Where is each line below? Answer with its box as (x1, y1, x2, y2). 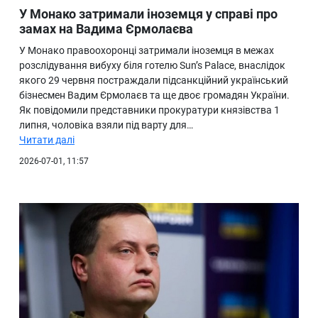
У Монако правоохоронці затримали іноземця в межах (19, 45, 274, 57)
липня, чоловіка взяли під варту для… (19, 119, 193, 131)
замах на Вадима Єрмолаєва (19, 21, 193, 37)
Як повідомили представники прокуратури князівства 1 (19, 104, 280, 116)
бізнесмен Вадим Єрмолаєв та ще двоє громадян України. (19, 89, 290, 102)
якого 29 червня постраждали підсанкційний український (19, 75, 288, 87)
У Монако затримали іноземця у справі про (19, 6, 278, 22)
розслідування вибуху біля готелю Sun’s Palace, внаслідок (19, 60, 285, 72)
